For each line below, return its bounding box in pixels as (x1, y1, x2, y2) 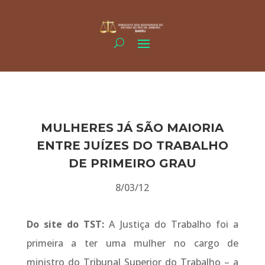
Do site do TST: (26, 218, 109, 231)
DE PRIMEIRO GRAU (68, 156, 196, 171)
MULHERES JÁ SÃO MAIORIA (41, 121, 224, 135)
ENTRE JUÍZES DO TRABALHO (36, 138, 228, 153)
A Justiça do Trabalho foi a (109, 218, 239, 231)
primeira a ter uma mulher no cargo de (26, 237, 239, 250)
